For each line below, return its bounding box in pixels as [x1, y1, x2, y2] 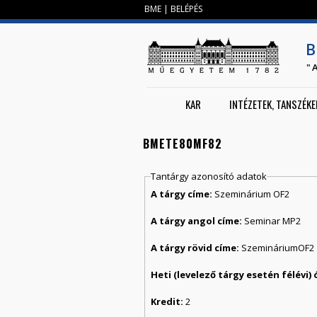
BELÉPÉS [171, 3, 202, 15]
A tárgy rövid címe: [151, 241, 242, 254]
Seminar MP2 [244, 214, 301, 227]
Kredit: [151, 294, 186, 308]
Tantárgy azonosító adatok [151, 170, 267, 183]
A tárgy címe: [151, 187, 215, 200]
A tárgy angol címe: [151, 214, 245, 227]
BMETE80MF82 [143, 135, 222, 152]
